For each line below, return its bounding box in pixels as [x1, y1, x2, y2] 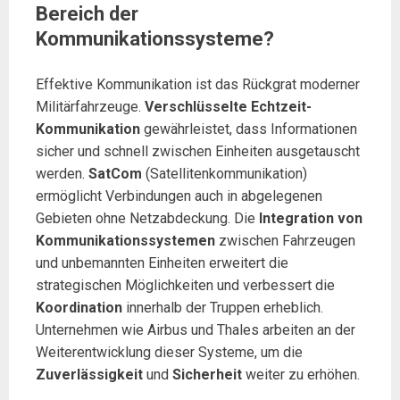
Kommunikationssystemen [36, 232, 215, 249]
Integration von [259, 210, 362, 227]
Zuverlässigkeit [36, 366, 143, 383]
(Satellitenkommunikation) [142, 165, 307, 182]
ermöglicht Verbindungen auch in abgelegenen [36, 187, 322, 204]
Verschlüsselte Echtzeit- [145, 98, 312, 115]
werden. [36, 165, 88, 182]
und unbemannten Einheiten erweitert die [36, 254, 288, 271]
